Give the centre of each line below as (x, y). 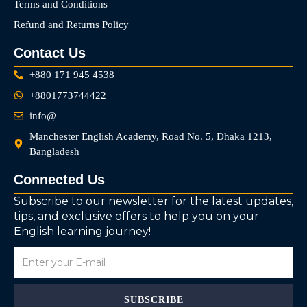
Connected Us (59, 180)
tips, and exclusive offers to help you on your (136, 217)
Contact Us (50, 53)
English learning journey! (82, 232)
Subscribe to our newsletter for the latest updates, (153, 201)
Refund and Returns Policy (71, 25)
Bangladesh (54, 152)
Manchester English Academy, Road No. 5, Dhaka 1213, (150, 137)
